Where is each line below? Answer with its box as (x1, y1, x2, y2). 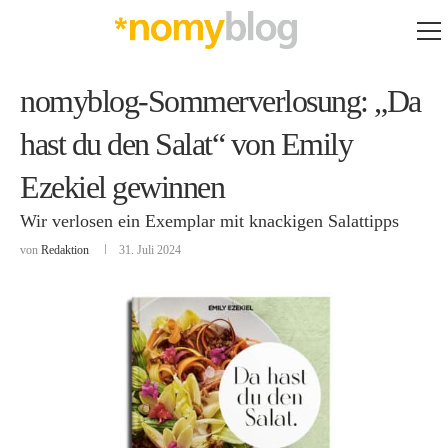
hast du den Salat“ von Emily (20, 126, 352, 162)
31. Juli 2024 (119, 243, 181, 257)
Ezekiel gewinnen (20, 169, 224, 205)
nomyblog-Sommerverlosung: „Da (20, 83, 421, 119)
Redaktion (41, 243, 89, 257)
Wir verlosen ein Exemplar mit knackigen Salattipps (20, 211, 399, 231)
